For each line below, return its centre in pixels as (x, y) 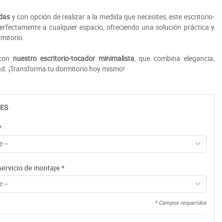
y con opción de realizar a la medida (66, 16)
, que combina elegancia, (174, 58)
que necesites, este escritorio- (169, 16)
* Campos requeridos (181, 202)
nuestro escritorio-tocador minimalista (73, 58)
